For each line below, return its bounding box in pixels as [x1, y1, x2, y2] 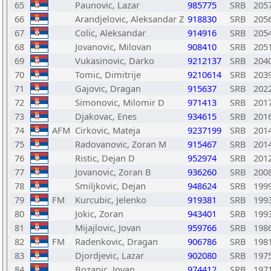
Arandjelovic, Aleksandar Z [75, 13, 184, 25]
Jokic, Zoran [75, 207, 123, 220]
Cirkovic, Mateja [75, 124, 140, 136]
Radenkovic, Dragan [75, 235, 158, 247]
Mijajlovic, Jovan [75, 221, 141, 233]
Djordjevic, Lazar [75, 249, 144, 261]
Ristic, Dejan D [75, 152, 135, 164]
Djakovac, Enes [75, 110, 137, 122]
